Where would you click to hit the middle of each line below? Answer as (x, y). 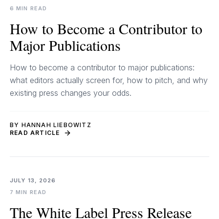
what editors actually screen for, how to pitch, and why (109, 80)
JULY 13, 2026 (33, 180)
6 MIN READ (28, 8)
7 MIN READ (28, 192)
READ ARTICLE (35, 133)
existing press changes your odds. (71, 93)
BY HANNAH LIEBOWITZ (51, 125)
